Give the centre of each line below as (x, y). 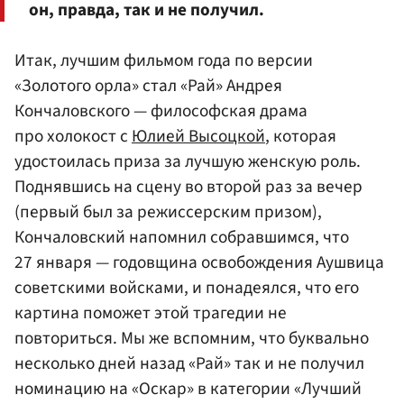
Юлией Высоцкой (198, 136)
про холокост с (73, 136)
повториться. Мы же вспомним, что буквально (192, 338)
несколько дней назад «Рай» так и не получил (189, 363)
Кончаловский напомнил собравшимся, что (182, 237)
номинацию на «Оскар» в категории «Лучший (188, 388)
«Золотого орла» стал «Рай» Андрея (148, 85)
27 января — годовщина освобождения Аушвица (199, 262)
